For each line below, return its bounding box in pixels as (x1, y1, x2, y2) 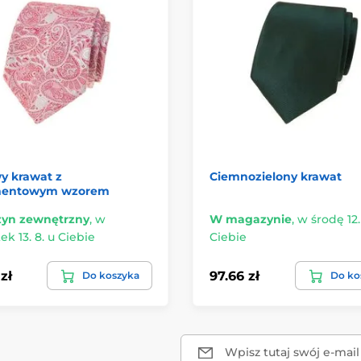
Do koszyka (82, 269, 139, 282)
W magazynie (210, 212, 292, 227)
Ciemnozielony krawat (210, 169, 342, 185)
